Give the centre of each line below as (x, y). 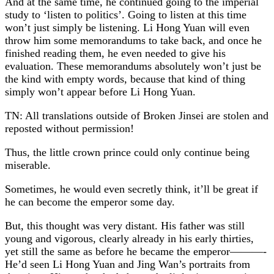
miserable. (28, 165)
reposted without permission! (69, 128)
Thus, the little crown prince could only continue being (127, 152)
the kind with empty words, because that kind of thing (125, 79)
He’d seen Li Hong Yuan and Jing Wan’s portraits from (128, 264)
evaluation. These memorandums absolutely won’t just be (133, 66)
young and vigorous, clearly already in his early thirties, (129, 238)
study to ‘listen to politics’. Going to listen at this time (126, 14)
